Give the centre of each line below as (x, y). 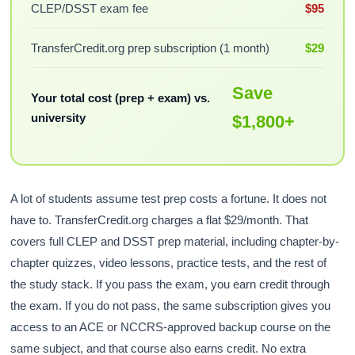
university (58, 117)
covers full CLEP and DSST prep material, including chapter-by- (175, 242)
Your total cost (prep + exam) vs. (120, 97)
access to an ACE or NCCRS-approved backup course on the (171, 327)
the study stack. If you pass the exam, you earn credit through (170, 284)
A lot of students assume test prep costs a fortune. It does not (169, 199)
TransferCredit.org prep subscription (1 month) (150, 48)
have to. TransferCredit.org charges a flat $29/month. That (160, 220)
